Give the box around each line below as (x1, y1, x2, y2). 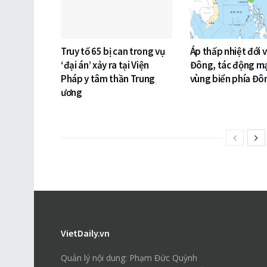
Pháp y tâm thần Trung (61, 72, 155, 85)
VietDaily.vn (61, 226, 110, 239)
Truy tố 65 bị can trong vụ (61, 44, 165, 58)
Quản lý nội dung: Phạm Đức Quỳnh (61, 252, 197, 263)
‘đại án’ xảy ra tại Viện (61, 58, 149, 72)
